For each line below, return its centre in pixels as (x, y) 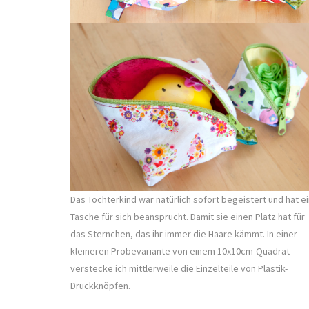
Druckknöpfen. (100, 285)
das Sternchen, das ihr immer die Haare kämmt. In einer (184, 233)
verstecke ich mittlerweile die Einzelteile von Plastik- (179, 268)
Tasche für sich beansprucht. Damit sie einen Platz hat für (188, 216)
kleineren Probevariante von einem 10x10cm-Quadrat (180, 251)
